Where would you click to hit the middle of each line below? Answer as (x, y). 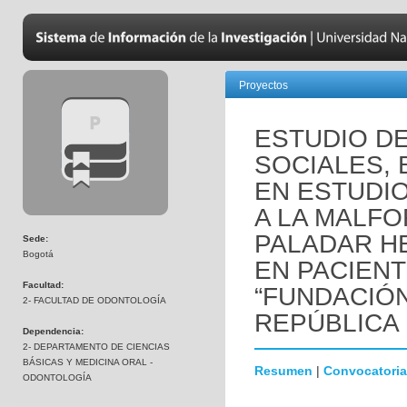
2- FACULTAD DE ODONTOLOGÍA (94, 300)
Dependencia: (53, 331)
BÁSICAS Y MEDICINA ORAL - (88, 362)
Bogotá (38, 254)
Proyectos (263, 85)
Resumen (283, 371)
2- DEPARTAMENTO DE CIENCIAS (96, 347)
